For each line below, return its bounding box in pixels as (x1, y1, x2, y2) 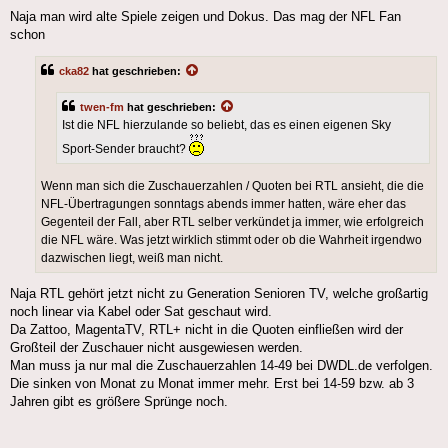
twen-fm (80, 101, 124, 114)
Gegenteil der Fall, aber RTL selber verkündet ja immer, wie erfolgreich (41, 214, 424, 229)
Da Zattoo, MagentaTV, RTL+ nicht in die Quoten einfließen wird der (10, 321, 403, 337)
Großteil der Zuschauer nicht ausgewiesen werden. (10, 339, 303, 355)
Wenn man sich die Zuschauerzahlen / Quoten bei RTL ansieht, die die (41, 178, 424, 193)
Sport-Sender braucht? (62, 142, 189, 157)
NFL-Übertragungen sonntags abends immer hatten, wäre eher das (41, 196, 406, 211)
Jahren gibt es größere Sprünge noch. (10, 393, 228, 409)
